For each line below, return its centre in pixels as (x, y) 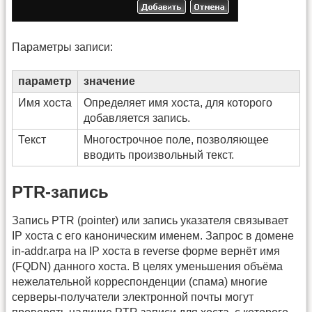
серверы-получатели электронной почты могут (133, 297)
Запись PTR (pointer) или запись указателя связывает (150, 220)
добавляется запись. (137, 118)
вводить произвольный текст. (159, 155)
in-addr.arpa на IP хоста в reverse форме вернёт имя (146, 251)
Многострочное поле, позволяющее (176, 140)
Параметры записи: (62, 47)
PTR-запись (60, 192)
